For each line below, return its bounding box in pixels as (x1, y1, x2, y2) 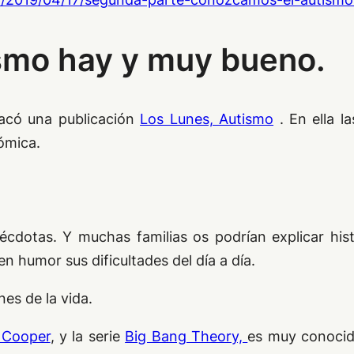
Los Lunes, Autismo (140, 110, 274, 127)
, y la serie (50, 327, 126, 345)
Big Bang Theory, (125, 327, 248, 345)
